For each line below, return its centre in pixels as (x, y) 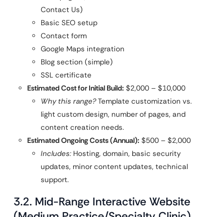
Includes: (56, 154)
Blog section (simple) (77, 62)
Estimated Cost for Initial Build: (76, 88)
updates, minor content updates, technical (114, 167)
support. (55, 180)
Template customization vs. (144, 101)
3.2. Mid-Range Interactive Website (102, 201)
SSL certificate (66, 75)
